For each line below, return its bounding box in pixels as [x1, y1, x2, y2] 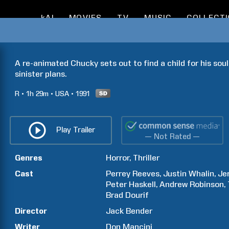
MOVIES [68, 13, 102, 22]
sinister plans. [15, 69, 66, 79]
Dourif [125, 190, 149, 200]
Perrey [106, 169, 131, 178]
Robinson [190, 179, 224, 189]
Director [15, 206, 47, 216]
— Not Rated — [145, 132, 200, 141]
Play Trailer [56, 125, 95, 134]
